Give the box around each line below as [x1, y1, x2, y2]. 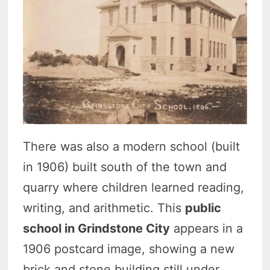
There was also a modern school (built [23, 139, 240, 154]
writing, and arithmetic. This [23, 201, 186, 216]
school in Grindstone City [23, 221, 171, 236]
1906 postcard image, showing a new [23, 242, 235, 257]
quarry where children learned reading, [23, 180, 245, 195]
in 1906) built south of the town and [23, 160, 227, 175]
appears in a [170, 221, 243, 236]
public [185, 201, 222, 216]
